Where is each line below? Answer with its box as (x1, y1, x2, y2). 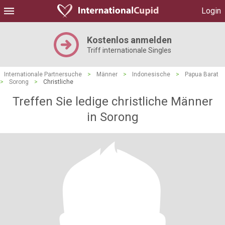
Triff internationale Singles (86, 46, 171, 54)
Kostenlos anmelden (86, 35, 172, 45)
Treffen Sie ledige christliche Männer (12, 94, 213, 108)
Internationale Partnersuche (4, 71, 82, 78)
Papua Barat (185, 71, 218, 78)
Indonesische (132, 71, 170, 78)
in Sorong (86, 110, 139, 124)
